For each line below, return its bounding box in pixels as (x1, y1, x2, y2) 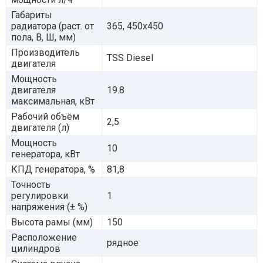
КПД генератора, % (11, 163, 95, 175)
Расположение (11, 231, 77, 243)
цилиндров (11, 242, 60, 254)
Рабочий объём (11, 110, 79, 122)
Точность (11, 178, 50, 190)
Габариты (11, 9, 52, 21)
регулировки (11, 190, 68, 201)
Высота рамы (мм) (11, 216, 93, 228)
